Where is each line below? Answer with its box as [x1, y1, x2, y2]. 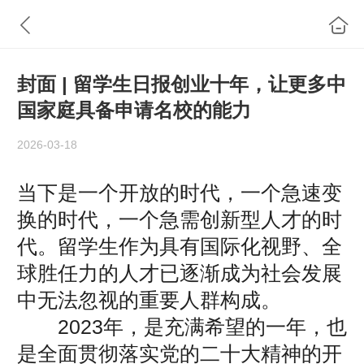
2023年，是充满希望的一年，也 [17, 314, 347, 338]
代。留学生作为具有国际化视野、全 [17, 234, 342, 258]
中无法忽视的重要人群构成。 [17, 288, 281, 311]
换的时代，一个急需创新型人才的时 [17, 207, 342, 231]
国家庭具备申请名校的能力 [17, 99, 251, 122]
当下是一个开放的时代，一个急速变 [17, 180, 342, 204]
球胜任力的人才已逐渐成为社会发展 [17, 261, 342, 284]
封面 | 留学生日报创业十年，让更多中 [17, 73, 346, 96]
